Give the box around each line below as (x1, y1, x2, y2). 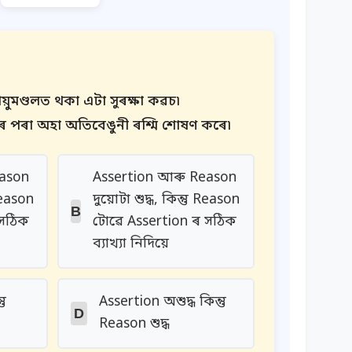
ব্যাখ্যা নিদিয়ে (92, 235, 169, 253)
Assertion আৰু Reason (92, 169, 236, 187)
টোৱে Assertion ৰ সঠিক (92, 213, 236, 231)
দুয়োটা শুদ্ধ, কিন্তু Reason (92, 191, 240, 209)
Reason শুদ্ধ (98, 315, 170, 333)
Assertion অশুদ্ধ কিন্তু (98, 293, 226, 311)
